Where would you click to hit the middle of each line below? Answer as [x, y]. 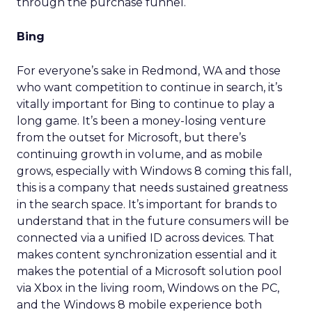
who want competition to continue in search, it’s [149, 87]
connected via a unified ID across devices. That [146, 238]
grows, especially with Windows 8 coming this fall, [154, 171]
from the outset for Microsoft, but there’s [131, 138]
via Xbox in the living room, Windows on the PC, [148, 288]
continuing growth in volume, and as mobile [140, 154]
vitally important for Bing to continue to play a [146, 104]
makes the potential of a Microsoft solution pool [149, 271]
